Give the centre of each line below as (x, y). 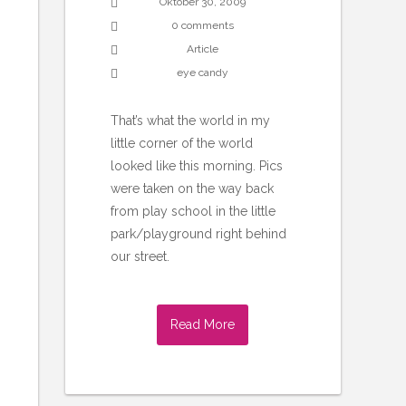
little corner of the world (182, 144)
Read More (203, 325)
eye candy (203, 73)
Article (203, 49)
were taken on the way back (193, 189)
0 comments (203, 26)
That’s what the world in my (191, 121)
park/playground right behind (199, 234)
